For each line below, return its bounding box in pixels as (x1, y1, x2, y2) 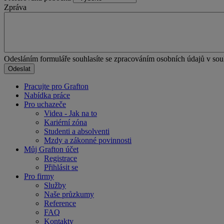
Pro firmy (24, 171, 54, 180)
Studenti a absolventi (44, 126, 109, 135)
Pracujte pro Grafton (24, 81, 88, 90)
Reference (44, 198, 76, 207)
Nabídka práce (24, 90, 70, 99)
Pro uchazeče (24, 99, 66, 108)
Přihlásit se (44, 162, 78, 171)
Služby (44, 180, 66, 189)
